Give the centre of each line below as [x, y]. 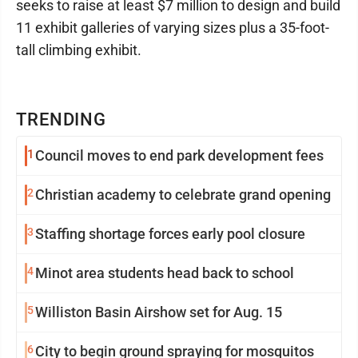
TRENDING [62, 120]
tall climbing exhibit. [79, 50]
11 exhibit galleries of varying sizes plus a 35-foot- [173, 28]
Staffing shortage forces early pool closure [170, 234]
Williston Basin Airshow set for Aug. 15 [159, 312]
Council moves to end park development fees [179, 156]
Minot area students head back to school [165, 273]
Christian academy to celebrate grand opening [183, 195]
